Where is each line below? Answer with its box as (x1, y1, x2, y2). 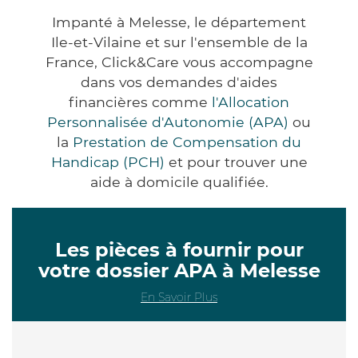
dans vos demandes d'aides (81, 73, 277, 90)
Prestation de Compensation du (73, 133, 301, 150)
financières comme (69, 93, 212, 110)
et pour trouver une (164, 153, 308, 170)
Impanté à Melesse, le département (52, 13, 306, 30)
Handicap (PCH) (50, 153, 165, 170)
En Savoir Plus (141, 289, 217, 304)
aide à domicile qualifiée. (89, 173, 268, 190)
